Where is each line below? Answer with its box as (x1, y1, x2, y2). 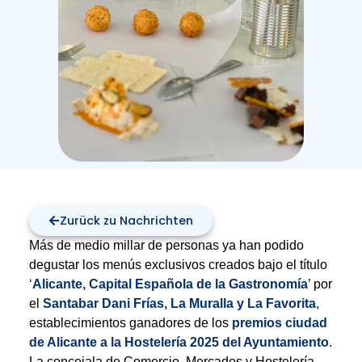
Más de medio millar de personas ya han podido (28, 238, 304, 253)
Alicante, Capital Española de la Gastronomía (32, 277, 308, 292)
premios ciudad (231, 316, 327, 330)
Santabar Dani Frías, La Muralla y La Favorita (42, 297, 316, 311)
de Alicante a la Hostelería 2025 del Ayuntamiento (28, 335, 329, 350)
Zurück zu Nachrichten (60, 212, 194, 229)
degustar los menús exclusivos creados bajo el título (28, 258, 327, 272)
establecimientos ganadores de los (28, 316, 232, 330)
